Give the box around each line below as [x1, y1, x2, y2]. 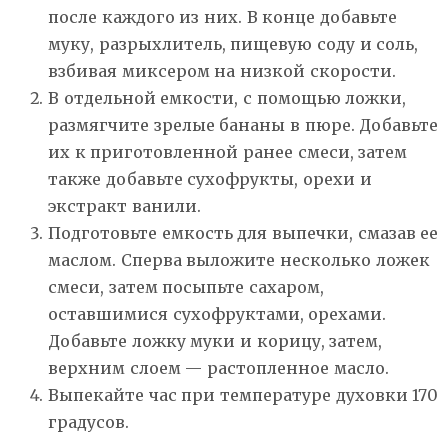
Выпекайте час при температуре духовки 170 [48, 384, 439, 405]
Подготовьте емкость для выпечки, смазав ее [48, 222, 439, 243]
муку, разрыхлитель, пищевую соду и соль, [48, 33, 419, 54]
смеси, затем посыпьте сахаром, [48, 276, 324, 297]
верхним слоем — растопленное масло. [48, 357, 389, 378]
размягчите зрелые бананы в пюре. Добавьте [48, 114, 439, 135]
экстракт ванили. [48, 195, 201, 216]
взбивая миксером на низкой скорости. [48, 60, 396, 81]
